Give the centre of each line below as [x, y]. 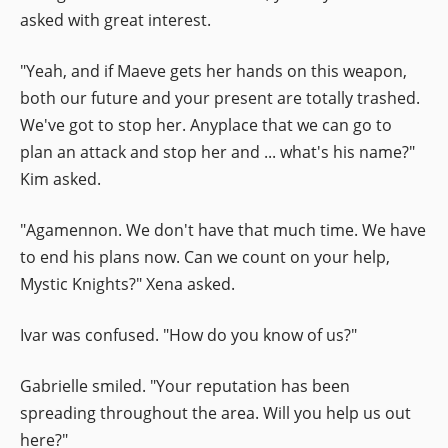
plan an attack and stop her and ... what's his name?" [217, 151]
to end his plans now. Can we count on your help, [205, 256]
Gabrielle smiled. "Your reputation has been [185, 385]
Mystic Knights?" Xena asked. [127, 283]
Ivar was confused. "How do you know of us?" [188, 334]
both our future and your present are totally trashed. [220, 97]
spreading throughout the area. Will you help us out [215, 412]
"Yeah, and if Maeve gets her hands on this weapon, [213, 70]
